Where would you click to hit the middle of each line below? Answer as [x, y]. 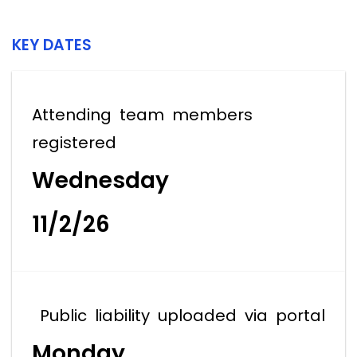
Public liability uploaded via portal [178, 316]
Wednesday [100, 180]
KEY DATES [52, 45]
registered [74, 143]
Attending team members [142, 115]
